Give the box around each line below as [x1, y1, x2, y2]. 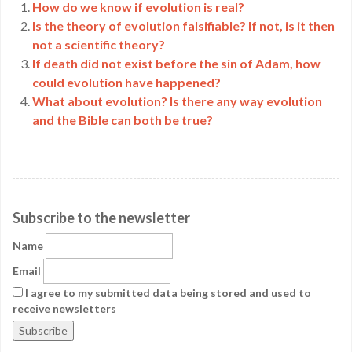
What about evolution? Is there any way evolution [32, 93, 322, 108]
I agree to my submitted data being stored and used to [23, 286, 311, 299]
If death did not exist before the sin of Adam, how [32, 56, 321, 71]
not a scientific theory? [32, 37, 165, 52]
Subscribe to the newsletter [13, 209, 190, 226]
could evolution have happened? [32, 75, 221, 90]
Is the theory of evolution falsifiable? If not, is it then [32, 18, 335, 33]
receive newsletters [13, 302, 116, 315]
